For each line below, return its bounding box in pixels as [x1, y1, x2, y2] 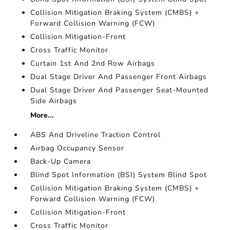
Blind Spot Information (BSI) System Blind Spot [30, 170, 207, 180]
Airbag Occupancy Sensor [30, 143, 125, 153]
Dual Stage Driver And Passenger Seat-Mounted [30, 85, 209, 95]
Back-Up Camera [30, 157, 91, 166]
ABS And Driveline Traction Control [30, 130, 161, 140]
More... [30, 110, 54, 120]
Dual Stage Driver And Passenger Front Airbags [30, 72, 207, 82]
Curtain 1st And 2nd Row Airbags [30, 59, 156, 68]
